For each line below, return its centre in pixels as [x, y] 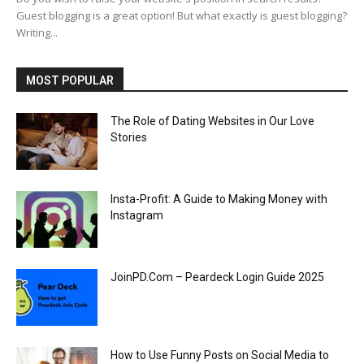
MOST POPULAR [70, 81]
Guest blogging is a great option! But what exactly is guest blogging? [182, 16]
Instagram [137, 216]
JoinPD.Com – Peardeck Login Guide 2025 [217, 277]
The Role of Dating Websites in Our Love [212, 121]
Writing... [37, 33]
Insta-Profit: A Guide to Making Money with [219, 199]
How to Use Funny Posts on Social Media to [220, 355]
